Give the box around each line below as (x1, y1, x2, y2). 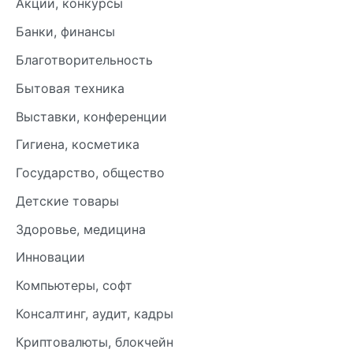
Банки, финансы (16, 24, 115, 40)
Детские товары (16, 192, 119, 209)
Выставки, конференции (16, 108, 167, 124)
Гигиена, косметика (16, 136, 139, 153)
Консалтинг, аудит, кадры (16, 305, 173, 321)
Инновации (16, 249, 85, 266)
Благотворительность (16, 51, 153, 68)
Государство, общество (16, 165, 165, 181)
